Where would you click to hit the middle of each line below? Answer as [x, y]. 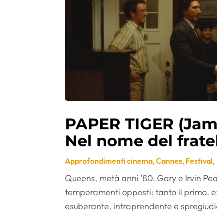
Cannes [169, 161]
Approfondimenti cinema [109, 161]
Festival [199, 161]
